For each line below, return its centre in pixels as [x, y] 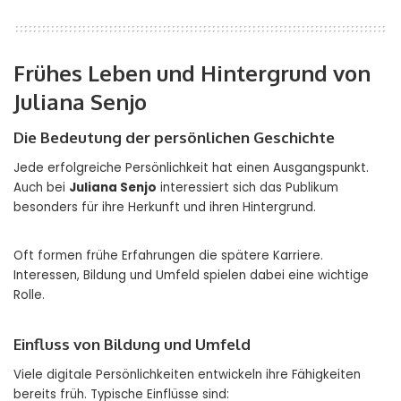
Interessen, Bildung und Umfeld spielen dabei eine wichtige [191, 276]
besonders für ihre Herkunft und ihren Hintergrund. [165, 208]
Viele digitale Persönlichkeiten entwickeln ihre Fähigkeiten [187, 375]
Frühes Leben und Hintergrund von [192, 73]
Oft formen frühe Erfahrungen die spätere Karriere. [168, 256]
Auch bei [41, 188]
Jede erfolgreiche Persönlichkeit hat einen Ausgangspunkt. [191, 168]
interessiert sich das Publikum [247, 188]
